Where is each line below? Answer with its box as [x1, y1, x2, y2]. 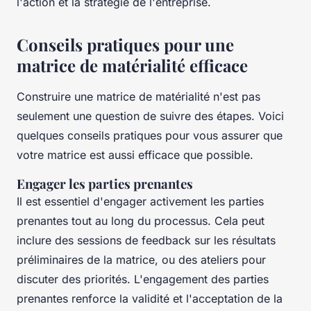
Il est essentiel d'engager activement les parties [17, 194, 264, 208]
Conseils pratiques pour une [17, 33, 234, 56]
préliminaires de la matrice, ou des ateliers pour [17, 252, 266, 267]
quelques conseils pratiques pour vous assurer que [17, 128, 283, 142]
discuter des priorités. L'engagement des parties [17, 271, 269, 286]
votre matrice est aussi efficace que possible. [17, 147, 253, 162]
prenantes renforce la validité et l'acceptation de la [17, 291, 283, 305]
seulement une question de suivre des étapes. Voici [17, 108, 284, 123]
